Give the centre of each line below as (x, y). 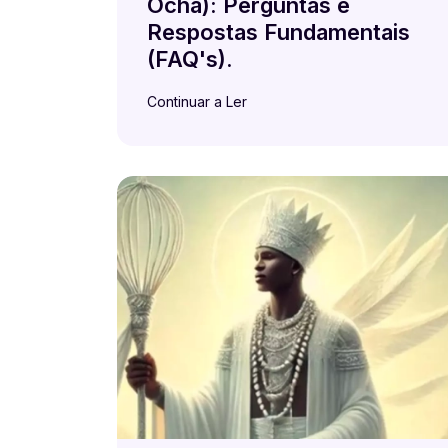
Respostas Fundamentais (278, 32)
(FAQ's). (190, 59)
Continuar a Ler (197, 101)
